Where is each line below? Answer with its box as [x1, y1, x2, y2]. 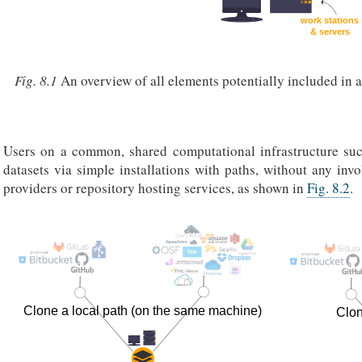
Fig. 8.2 [307, 179, 350, 198]
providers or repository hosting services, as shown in [3, 179, 307, 198]
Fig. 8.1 [14, 70, 61, 90]
